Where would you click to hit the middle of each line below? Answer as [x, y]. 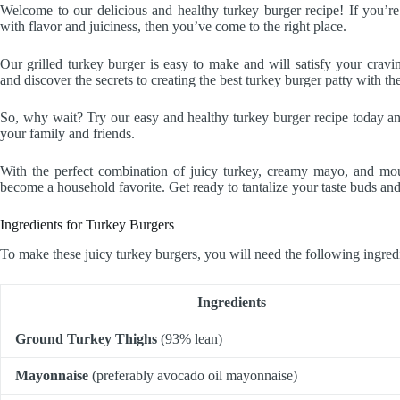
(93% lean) [190, 339]
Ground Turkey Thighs [86, 339]
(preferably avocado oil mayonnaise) [193, 376]
